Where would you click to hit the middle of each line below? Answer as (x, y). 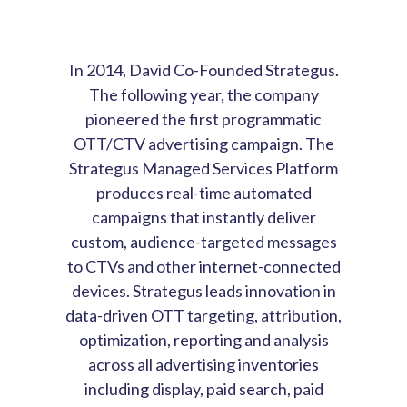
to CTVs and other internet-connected (203, 266)
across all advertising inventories (203, 364)
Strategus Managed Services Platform (203, 168)
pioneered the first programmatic (203, 119)
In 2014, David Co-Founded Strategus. (203, 69)
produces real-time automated (203, 192)
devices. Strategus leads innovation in (203, 290)
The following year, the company (203, 94)
